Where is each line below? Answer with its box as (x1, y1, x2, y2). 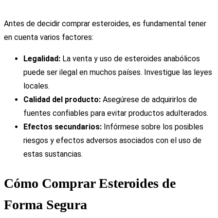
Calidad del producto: (23, 95, 101, 105)
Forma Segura (4, 197, 87, 212)
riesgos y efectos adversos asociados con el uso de (23, 136, 201, 145)
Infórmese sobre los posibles (102, 122, 203, 132)
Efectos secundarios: (23, 122, 102, 132)
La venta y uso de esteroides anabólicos (60, 54, 200, 64)
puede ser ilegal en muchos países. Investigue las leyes (23, 68, 212, 77)
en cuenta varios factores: (4, 33, 93, 42)
